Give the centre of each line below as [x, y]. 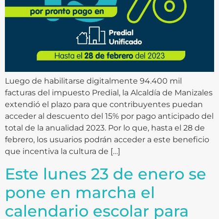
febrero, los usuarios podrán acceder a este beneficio [107, 140]
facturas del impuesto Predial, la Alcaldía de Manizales [109, 93]
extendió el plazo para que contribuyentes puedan [104, 105]
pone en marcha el [80, 192]
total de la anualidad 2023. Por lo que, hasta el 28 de [105, 128]
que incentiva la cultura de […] [63, 152]
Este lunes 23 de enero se [106, 174]
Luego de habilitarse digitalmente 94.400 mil [93, 81]
